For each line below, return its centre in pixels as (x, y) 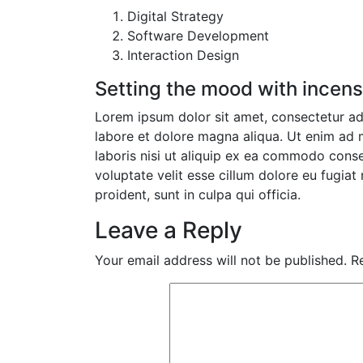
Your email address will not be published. (221, 260)
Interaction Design (183, 55)
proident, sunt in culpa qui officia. (198, 194)
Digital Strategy (175, 16)
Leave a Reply (169, 230)
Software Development (198, 35)
